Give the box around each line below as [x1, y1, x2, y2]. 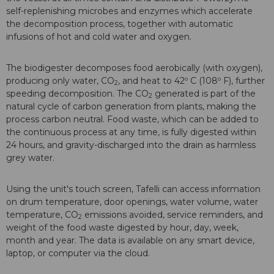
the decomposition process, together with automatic [6, 18, 233, 29]
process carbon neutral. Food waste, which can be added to [6, 113, 259, 125]
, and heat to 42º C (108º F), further [118, 75, 265, 86]
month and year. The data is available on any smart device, [6, 234, 254, 246]
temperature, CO [6, 209, 78, 220]
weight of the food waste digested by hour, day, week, [6, 221, 239, 233]
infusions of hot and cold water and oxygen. [6, 31, 191, 42]
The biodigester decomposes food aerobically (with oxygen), [6, 62, 262, 73]
